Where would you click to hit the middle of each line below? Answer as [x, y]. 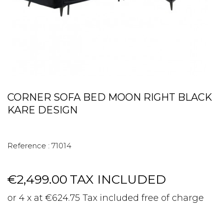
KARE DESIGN [42, 110]
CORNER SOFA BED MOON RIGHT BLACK [110, 97]
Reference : [28, 146]
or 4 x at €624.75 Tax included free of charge [106, 198]
